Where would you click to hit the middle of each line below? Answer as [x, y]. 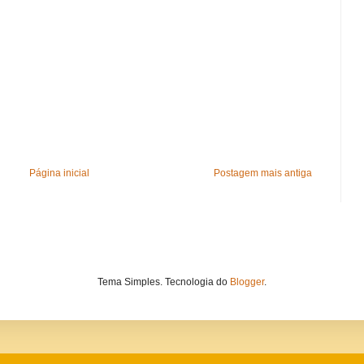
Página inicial [59, 173]
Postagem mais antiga [263, 173]
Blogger [247, 282]
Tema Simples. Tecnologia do [164, 282]
